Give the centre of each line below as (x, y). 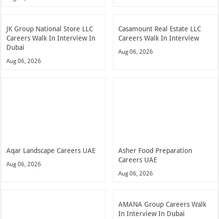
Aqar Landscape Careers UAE (51, 150)
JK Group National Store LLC (50, 29)
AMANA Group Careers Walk (163, 204)
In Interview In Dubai (152, 213)
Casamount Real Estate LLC (160, 29)
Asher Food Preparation (155, 150)
